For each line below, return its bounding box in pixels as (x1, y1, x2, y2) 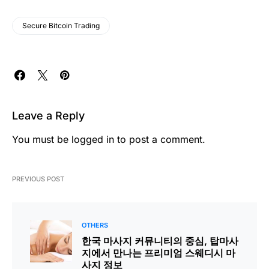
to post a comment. (114, 133, 205, 145)
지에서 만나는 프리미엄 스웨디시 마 (82, 246, 235, 259)
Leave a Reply (12, 109, 85, 122)
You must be (12, 133, 71, 145)
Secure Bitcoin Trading (22, 20, 100, 30)
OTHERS (82, 220, 108, 229)
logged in (71, 133, 114, 145)
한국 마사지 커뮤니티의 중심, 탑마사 (82, 234, 238, 247)
